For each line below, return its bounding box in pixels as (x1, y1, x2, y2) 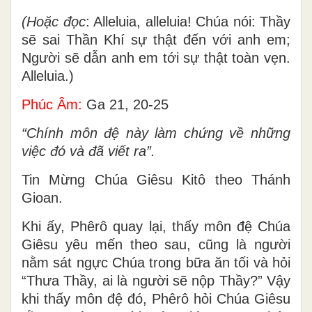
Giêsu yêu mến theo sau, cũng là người (22, 236, 290, 252)
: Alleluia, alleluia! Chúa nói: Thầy (85, 13, 290, 29)
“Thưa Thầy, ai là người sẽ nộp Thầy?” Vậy (22, 272, 290, 288)
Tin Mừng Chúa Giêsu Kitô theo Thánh (22, 171, 290, 187)
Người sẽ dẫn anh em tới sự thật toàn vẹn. (22, 49, 290, 65)
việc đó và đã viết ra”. (22, 143, 155, 159)
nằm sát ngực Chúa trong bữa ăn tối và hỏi (22, 254, 290, 270)
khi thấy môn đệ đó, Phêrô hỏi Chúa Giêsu (22, 290, 290, 306)
